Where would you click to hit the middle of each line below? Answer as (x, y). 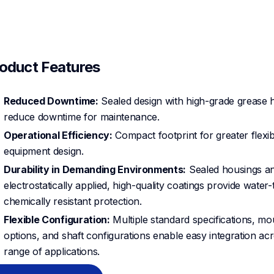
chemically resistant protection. (73, 202)
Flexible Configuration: (57, 220)
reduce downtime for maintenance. (82, 117)
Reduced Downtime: (51, 101)
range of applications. (52, 252)
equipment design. (44, 151)
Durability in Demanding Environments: (95, 170)
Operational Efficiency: (58, 135)
